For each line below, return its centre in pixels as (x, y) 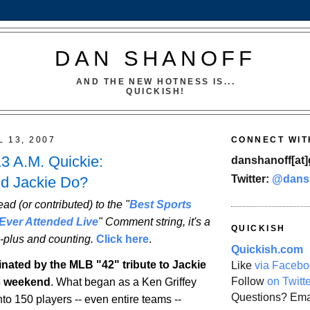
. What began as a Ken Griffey (124, 282)
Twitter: (252, 179)
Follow (249, 281)
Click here (122, 239)
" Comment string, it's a (154, 222)
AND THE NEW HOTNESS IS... (156, 81)
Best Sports (161, 205)
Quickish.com (267, 249)
